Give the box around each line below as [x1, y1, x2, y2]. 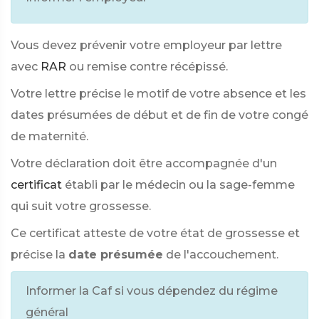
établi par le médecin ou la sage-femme [65, 178, 295, 192]
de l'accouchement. [166, 248, 278, 261]
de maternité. [11, 130, 88, 143]
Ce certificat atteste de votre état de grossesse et [11, 226, 300, 240]
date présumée [68, 248, 163, 261]
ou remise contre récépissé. [69, 60, 228, 73]
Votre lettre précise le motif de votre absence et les [11, 87, 306, 100]
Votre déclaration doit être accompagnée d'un [11, 157, 277, 170]
